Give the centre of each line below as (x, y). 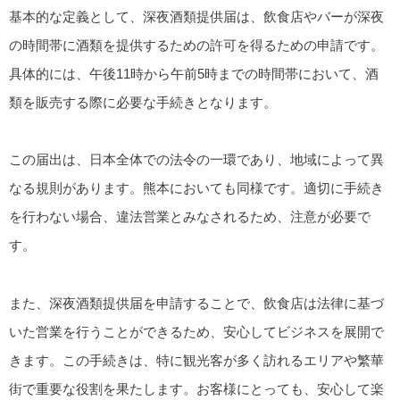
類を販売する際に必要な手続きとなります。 (143, 103)
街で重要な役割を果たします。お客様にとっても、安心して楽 (196, 388)
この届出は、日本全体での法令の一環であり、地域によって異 (196, 160)
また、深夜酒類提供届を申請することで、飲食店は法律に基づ (196, 303)
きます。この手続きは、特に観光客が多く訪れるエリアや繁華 (196, 360)
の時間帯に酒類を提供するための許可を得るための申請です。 (196, 46)
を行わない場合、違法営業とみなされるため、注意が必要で (190, 217)
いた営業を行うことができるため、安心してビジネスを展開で (196, 331)
